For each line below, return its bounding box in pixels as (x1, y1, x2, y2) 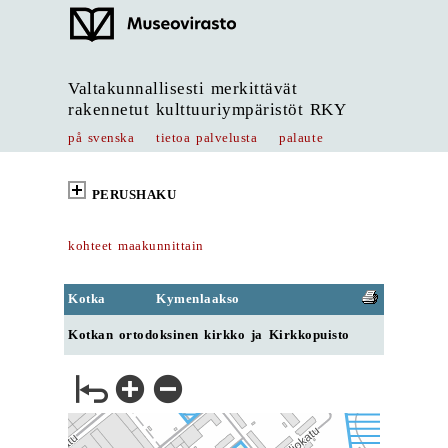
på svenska (68, 131, 135, 145)
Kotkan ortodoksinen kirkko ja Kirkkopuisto (68, 327, 350, 342)
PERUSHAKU (91, 187, 177, 202)
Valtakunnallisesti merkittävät (68, 79, 298, 98)
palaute (279, 131, 324, 145)
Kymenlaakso (156, 292, 240, 306)
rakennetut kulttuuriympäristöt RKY (68, 100, 347, 119)
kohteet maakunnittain (68, 239, 204, 253)
